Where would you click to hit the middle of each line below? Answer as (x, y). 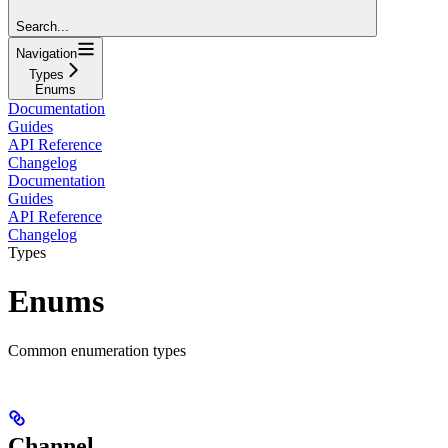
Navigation (46, 53)
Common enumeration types (97, 350)
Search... (42, 26)
